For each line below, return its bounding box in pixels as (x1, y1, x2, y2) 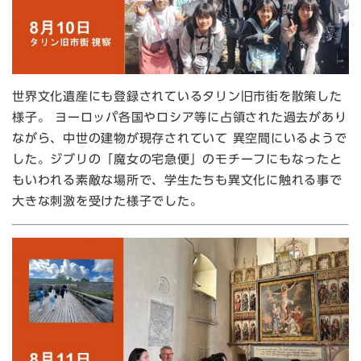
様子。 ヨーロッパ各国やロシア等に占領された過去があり (12, 111, 347, 124)
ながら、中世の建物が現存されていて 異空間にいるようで (12, 132, 347, 145)
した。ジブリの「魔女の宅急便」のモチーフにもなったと (12, 153, 342, 166)
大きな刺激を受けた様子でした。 (12, 195, 203, 208)
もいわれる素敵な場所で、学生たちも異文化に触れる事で (12, 174, 342, 187)
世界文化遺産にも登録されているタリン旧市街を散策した (12, 90, 342, 103)
